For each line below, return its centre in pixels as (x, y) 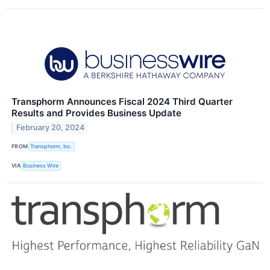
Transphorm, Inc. (52, 146)
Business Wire (41, 166)
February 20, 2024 (51, 128)
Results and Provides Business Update (96, 113)
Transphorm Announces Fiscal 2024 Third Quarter (122, 101)
